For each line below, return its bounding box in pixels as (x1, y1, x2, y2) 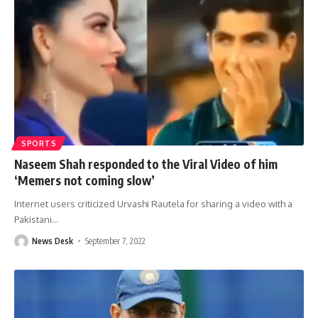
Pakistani (14, 213, 52, 225)
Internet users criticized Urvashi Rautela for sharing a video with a (14, 197, 292, 209)
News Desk (32, 235, 73, 246)
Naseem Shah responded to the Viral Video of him (14, 155, 278, 172)
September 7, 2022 (85, 235, 146, 246)
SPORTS (21, 138, 57, 148)
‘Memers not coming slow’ (14, 172, 155, 188)
